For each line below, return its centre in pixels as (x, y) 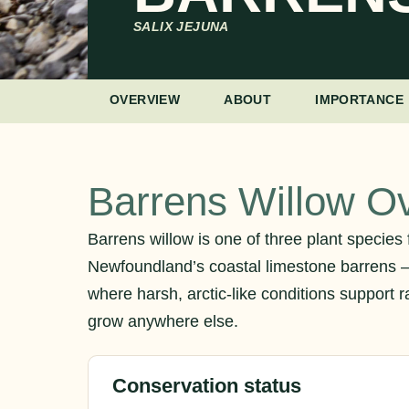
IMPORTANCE (360, 100)
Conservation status (207, 386)
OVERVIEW (145, 100)
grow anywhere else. (163, 321)
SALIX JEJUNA (181, 26)
